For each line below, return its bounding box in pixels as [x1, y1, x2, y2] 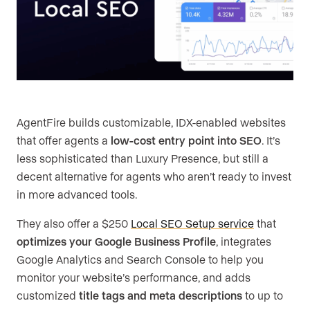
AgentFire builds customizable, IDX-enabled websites [17, 116, 286, 129]
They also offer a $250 [17, 217, 131, 230]
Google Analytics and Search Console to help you [17, 253, 264, 266]
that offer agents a [17, 134, 111, 147]
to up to [242, 289, 283, 302]
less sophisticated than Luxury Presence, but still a [17, 152, 268, 165]
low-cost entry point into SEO [111, 134, 262, 147]
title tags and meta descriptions [79, 289, 242, 302]
